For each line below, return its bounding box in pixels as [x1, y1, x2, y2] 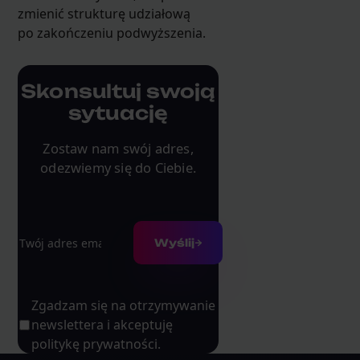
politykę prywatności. [31, 335, 161, 354]
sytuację [68, 101, 169, 125]
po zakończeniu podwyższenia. [17, 23, 206, 42]
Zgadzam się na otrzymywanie [31, 297, 215, 315]
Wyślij [154, 235, 195, 249]
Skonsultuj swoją [21, 80, 215, 104]
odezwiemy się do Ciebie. [40, 158, 196, 178]
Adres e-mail [17, 219, 93, 237]
